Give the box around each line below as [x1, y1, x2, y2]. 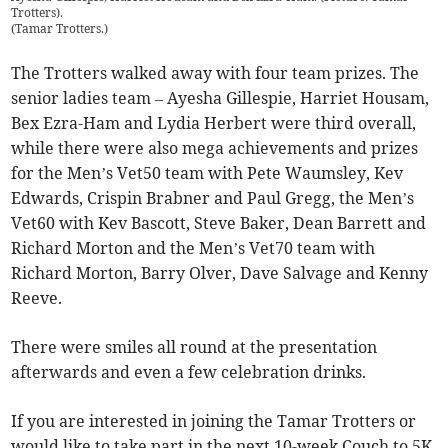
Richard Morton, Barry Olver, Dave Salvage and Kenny [11, 263, 429, 284]
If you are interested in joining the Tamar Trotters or [11, 411, 417, 432]
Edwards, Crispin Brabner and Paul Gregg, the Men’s [11, 188, 415, 209]
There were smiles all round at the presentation [11, 337, 378, 358]
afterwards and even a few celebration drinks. [11, 362, 367, 383]
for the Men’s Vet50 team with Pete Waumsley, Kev [11, 163, 404, 184]
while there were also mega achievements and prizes [11, 138, 419, 159]
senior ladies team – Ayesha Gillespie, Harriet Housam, [11, 88, 430, 109]
